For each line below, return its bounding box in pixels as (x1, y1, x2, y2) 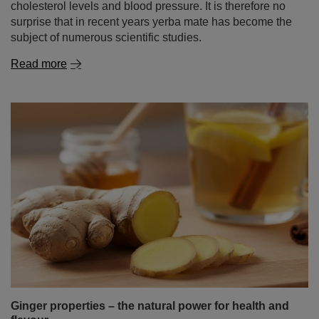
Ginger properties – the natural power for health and (11, 300, 289, 312)
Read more (11, 58, 67, 70)
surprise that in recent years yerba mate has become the (11, 16, 292, 28)
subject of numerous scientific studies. (11, 31, 202, 43)
